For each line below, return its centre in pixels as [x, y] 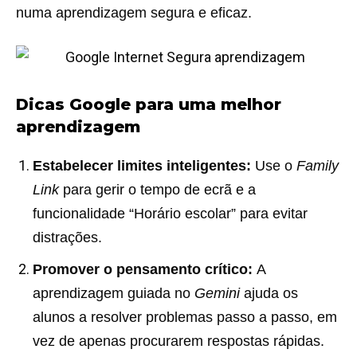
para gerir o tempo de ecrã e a [157, 190]
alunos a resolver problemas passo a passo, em [185, 318]
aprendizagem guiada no [114, 294]
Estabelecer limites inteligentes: [142, 166]
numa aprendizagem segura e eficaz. [134, 13]
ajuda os [269, 294]
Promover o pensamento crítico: [143, 270]
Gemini [217, 294]
